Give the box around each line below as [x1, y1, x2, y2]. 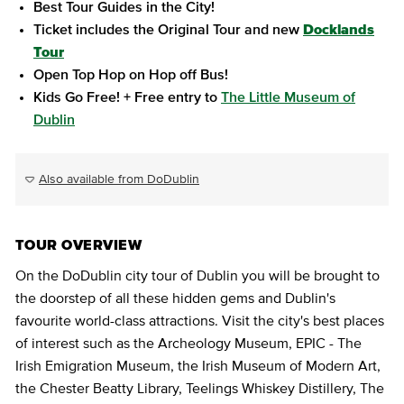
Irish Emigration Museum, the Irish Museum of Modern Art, [15, 359, 381, 373]
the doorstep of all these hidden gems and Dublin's [15, 291, 335, 306]
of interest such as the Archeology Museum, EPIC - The [15, 336, 362, 351]
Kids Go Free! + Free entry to [33, 90, 221, 105]
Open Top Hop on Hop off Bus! [33, 68, 228, 82]
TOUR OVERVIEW [15, 238, 142, 252]
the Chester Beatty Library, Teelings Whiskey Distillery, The [15, 381, 384, 396]
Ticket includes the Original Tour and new [33, 23, 303, 37]
